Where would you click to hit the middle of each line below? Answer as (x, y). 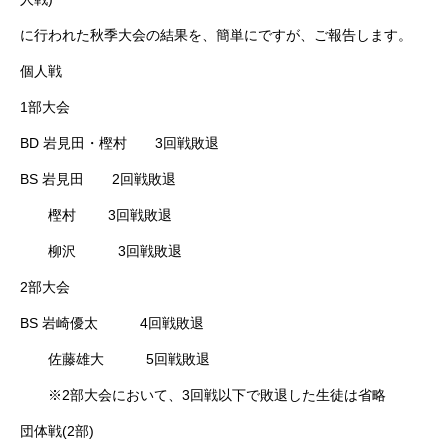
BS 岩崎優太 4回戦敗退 (112, 323)
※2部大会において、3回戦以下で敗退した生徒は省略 (203, 395)
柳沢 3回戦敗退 (101, 251)
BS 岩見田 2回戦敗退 (98, 179)
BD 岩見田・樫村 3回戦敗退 (119, 143)
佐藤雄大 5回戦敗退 (115, 359)
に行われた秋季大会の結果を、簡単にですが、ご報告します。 (216, 35)
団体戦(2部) (57, 431)
